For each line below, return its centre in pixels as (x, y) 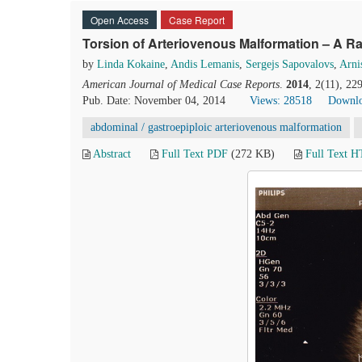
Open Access (120, 20)
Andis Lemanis (205, 64)
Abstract (112, 154)
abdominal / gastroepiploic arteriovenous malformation (216, 127)
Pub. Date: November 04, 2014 (154, 101)
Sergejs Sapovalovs (290, 64)
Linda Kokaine (131, 64)
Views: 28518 (281, 101)
